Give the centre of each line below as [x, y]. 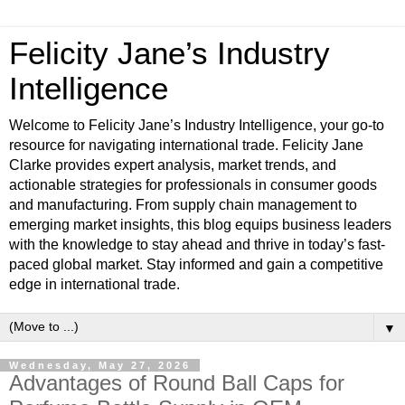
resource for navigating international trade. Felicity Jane [186, 145]
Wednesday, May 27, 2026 [100, 365]
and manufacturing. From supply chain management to [183, 205]
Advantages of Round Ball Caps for [177, 383]
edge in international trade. [94, 284]
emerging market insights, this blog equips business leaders [200, 225]
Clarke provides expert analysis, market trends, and [173, 165]
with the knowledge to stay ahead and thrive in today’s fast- [197, 245]
